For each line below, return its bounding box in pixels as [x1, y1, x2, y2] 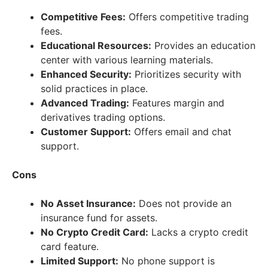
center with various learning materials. [41, 53, 213, 66]
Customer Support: [41, 125, 131, 138]
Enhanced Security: [41, 68, 132, 80]
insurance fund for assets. [41, 211, 157, 224]
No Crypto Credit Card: [41, 226, 148, 238]
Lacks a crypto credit [148, 226, 248, 238]
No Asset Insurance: [41, 197, 136, 209]
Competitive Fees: [41, 10, 126, 23]
